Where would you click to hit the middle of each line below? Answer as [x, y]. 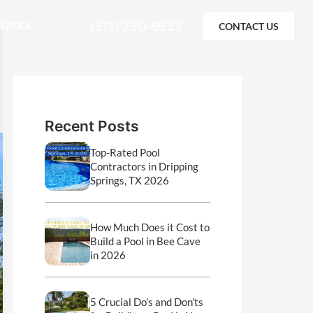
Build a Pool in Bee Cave [145, 241]
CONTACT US [249, 27]
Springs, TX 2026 [129, 181]
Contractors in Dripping [144, 167]
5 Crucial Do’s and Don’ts [146, 302]
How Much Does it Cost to [150, 227]
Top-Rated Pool [125, 153]
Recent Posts [92, 126]
